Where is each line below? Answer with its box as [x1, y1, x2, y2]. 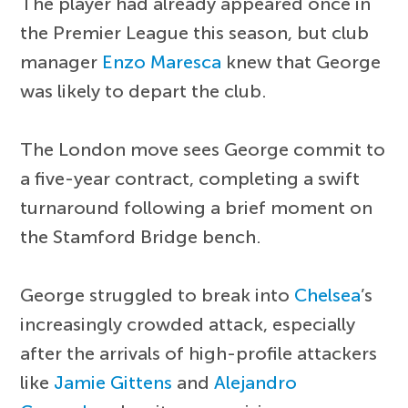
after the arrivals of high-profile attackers [20, 342, 378, 364]
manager [20, 50, 103, 73]
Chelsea [294, 283, 362, 306]
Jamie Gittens [54, 371, 173, 393]
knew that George [221, 50, 382, 73]
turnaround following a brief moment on [20, 196, 373, 219]
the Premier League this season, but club [20, 21, 370, 44]
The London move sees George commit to [20, 138, 386, 160]
